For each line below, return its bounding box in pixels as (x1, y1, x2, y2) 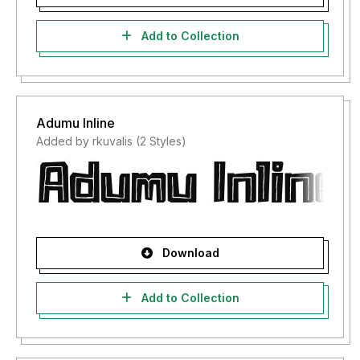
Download (158, 246, 219, 260)
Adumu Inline (36, 115, 115, 131)
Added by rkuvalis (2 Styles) (36, 134, 186, 148)
